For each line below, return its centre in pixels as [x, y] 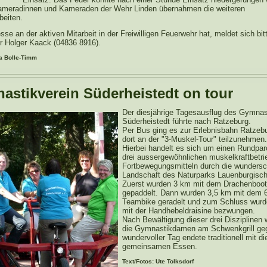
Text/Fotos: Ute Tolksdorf [158, 261]
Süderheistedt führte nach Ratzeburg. [187, 121]
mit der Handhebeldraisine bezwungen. [189, 211]
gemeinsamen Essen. [160, 246]
